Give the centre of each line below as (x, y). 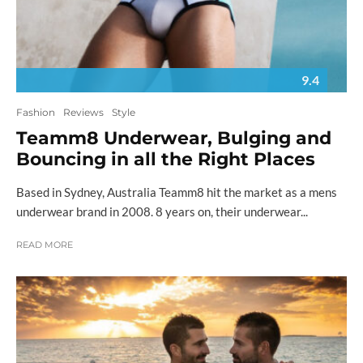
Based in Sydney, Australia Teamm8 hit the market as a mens (177, 192)
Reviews (83, 113)
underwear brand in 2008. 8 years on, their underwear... (162, 212)
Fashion (36, 113)
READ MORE (45, 245)
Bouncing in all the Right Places (166, 160)
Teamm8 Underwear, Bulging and (174, 139)
